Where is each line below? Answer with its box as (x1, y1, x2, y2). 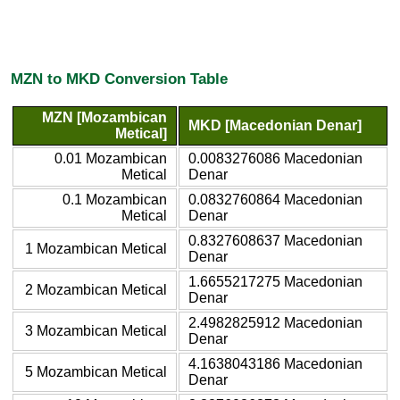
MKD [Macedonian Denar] (188, 117, 362, 133)
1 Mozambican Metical (25, 240, 167, 256)
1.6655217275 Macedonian (188, 273, 362, 289)
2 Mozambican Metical (25, 281, 167, 297)
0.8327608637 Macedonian (188, 232, 362, 248)
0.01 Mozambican (54, 150, 167, 166)
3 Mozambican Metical (25, 322, 167, 338)
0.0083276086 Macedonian (188, 150, 362, 166)
